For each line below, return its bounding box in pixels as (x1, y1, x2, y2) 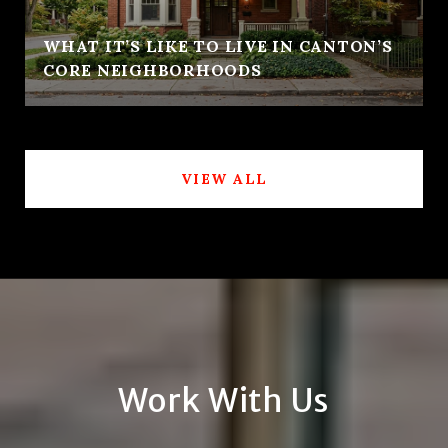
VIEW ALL (180, 169, 268, 188)
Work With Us (118, 380, 330, 421)
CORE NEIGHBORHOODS (43, 59, 262, 80)
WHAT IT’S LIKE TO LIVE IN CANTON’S (43, 35, 393, 56)
